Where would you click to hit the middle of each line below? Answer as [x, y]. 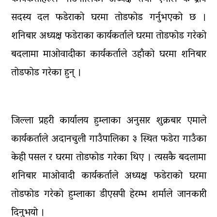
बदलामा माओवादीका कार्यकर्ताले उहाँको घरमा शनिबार [108, 54]
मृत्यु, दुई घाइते [98, 39]
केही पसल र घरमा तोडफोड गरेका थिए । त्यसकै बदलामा [108, 158]
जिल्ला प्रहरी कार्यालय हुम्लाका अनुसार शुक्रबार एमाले [108, 121]
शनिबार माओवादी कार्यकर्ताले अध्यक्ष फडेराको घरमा [108, 176]
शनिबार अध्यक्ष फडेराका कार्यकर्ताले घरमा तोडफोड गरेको [108, 36]
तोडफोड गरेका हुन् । [46, 73]
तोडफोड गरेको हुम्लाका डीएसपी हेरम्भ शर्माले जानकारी [108, 194]
